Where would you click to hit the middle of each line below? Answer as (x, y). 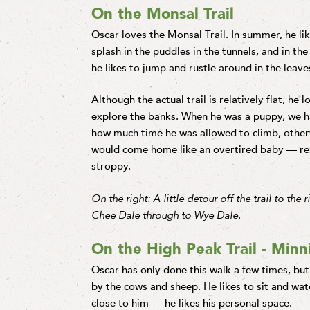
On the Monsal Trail (163, 13)
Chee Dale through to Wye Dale (165, 215)
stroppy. (111, 166)
